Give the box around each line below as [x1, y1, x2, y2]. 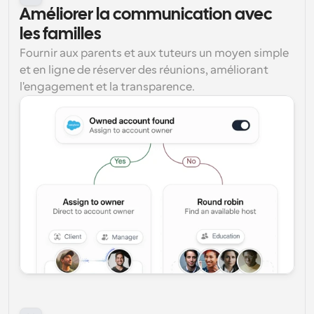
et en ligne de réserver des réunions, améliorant [20, 64, 268, 76]
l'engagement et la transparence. [20, 81, 195, 93]
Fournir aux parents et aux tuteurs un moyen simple [20, 47, 289, 60]
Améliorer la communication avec [20, 7, 273, 23]
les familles [20, 27, 101, 43]
